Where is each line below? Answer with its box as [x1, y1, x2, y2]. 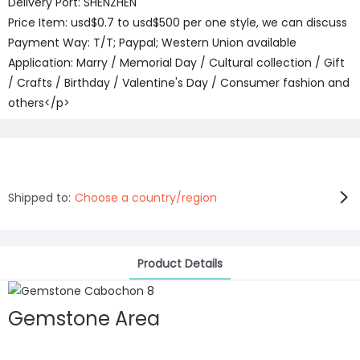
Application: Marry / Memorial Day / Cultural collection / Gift [8, 55, 345, 71]
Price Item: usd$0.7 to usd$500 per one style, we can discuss [8, 14, 347, 31]
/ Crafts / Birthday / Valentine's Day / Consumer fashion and [8, 75, 350, 91]
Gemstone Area [8, 305, 160, 332]
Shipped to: [8, 189, 71, 206]
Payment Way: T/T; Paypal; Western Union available [8, 35, 297, 51]
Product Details [137, 256, 223, 272]
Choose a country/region [75, 189, 217, 206]
